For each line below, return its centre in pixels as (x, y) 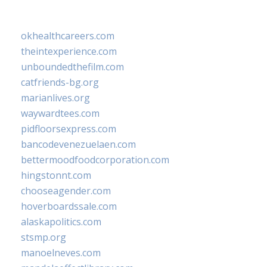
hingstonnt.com (56, 175)
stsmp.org (44, 237)
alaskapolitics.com (61, 222)
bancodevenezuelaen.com (78, 144)
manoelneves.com (61, 253)
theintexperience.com (69, 51)
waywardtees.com (60, 113)
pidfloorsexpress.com (69, 129)
